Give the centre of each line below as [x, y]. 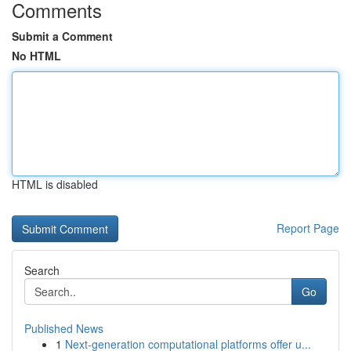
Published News [64, 328]
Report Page [308, 228]
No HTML [36, 56]
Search [42, 270]
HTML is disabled [55, 184]
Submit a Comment [62, 36]
